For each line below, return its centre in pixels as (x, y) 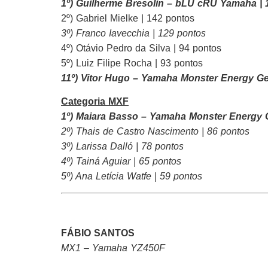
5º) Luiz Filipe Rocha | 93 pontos (132, 63)
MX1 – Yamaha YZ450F (113, 248)
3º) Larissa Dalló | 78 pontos (122, 147)
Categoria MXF (95, 102)
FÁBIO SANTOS (98, 233)
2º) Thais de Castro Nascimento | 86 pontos (155, 132)
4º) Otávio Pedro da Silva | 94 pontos (141, 48)
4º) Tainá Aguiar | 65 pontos (121, 162)
